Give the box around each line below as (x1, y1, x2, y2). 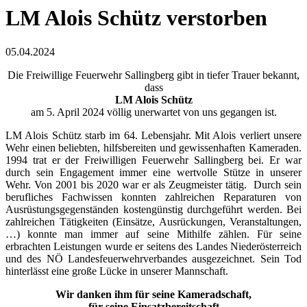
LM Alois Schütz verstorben (5, 5, 267, 31)
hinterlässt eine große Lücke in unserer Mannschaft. (5, 265, 228, 277)
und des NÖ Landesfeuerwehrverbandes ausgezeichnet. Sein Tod (5, 252, 302, 265)
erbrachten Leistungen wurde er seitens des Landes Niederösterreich (5, 240, 302, 252)
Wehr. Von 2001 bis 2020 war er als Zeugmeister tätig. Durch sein (5, 178, 302, 191)
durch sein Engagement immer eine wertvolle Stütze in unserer (5, 166, 302, 178)
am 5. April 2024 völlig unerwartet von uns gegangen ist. (30, 106, 277, 118)
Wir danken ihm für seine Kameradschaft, (56, 288, 251, 300)
